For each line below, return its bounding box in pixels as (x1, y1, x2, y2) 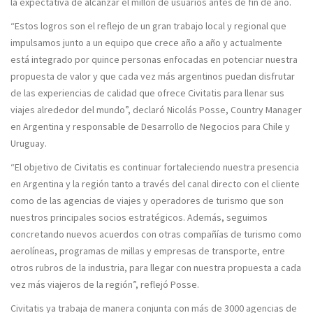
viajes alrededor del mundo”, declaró (10, 103, 167, 116)
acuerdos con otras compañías (99, 228, 228, 240)
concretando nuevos (10, 228, 99, 240)
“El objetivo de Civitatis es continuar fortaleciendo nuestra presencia (10, 161, 299, 173)
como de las (10, 194, 64, 207)
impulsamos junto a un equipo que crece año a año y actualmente (10, 36, 282, 49)
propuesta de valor (10, 70, 91, 82)
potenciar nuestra (223, 53, 298, 66)
